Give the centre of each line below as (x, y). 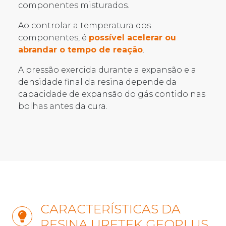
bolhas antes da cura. (63, 106)
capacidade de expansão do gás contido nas (112, 94)
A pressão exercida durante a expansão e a (107, 70)
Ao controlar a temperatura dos (84, 25)
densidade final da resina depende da (97, 82)
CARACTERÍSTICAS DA (110, 209)
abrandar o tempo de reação (80, 49)
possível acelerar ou (132, 37)
